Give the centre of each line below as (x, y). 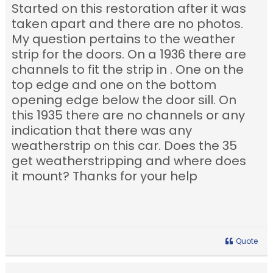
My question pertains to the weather (124, 39)
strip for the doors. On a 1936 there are (129, 55)
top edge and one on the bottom (114, 85)
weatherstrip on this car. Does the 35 (125, 146)
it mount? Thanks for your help (105, 176)
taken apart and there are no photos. (128, 24)
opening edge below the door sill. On (124, 100)
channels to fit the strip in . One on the (128, 70)
